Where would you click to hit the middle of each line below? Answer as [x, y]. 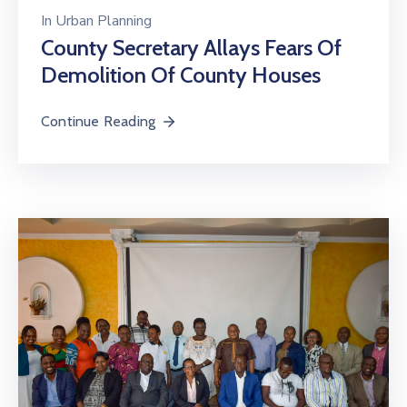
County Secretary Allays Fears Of [191, 48]
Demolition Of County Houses [181, 75]
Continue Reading [99, 122]
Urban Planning [104, 21]
